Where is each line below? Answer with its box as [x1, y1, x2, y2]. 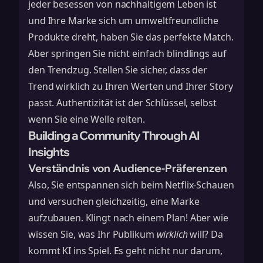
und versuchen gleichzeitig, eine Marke [28, 195, 200, 208]
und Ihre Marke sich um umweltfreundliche [28, 14, 219, 27]
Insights [28, 144, 69, 159]
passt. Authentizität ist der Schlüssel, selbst [28, 96, 217, 109]
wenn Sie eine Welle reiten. [28, 113, 145, 126]
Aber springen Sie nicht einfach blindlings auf [28, 47, 227, 60]
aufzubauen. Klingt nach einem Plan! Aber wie [28, 211, 228, 224]
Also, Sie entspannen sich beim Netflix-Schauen [28, 178, 234, 191]
